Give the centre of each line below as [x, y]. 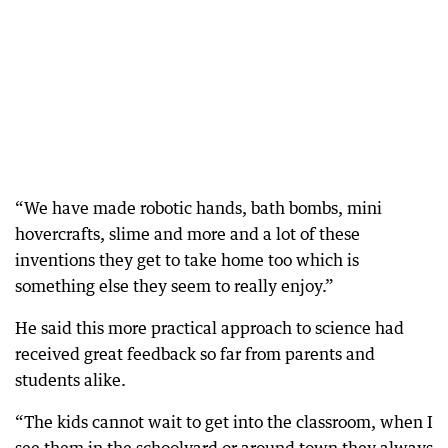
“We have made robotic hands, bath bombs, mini [198, 208]
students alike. [70, 380]
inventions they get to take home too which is [187, 260]
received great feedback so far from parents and [195, 354]
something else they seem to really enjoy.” [174, 286]
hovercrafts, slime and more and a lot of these [187, 234]
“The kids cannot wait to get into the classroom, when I [224, 422]
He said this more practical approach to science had [209, 328]
